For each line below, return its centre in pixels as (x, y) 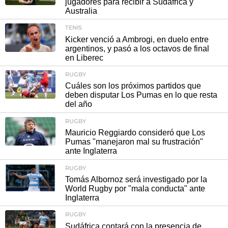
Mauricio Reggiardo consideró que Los (135, 133)
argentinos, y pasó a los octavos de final (137, 48)
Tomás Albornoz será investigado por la (136, 179)
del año (79, 104)
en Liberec (84, 58)
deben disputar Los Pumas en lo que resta (141, 95)
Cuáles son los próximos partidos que (133, 86)
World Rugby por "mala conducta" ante (135, 189)
